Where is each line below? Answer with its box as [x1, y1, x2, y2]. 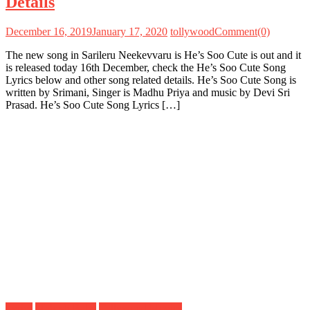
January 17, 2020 [92, 25, 167, 37]
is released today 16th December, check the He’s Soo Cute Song [6, 61, 286, 73]
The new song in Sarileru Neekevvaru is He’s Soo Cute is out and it [6, 48, 301, 61]
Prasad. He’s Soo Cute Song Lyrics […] [6, 98, 180, 111]
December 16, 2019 [6, 25, 92, 37]
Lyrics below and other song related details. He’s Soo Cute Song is [6, 73, 296, 86]
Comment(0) [215, 25, 270, 37]
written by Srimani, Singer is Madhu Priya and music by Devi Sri [6, 86, 290, 98]
